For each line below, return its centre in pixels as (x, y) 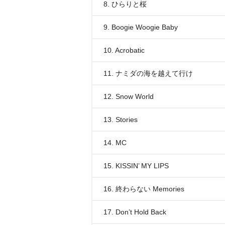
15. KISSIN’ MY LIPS (136, 166)
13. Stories (121, 120)
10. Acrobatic (124, 50)
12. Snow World (129, 96)
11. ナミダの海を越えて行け (148, 73)
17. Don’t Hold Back (135, 212)
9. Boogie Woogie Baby (141, 27)
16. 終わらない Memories (144, 189)
